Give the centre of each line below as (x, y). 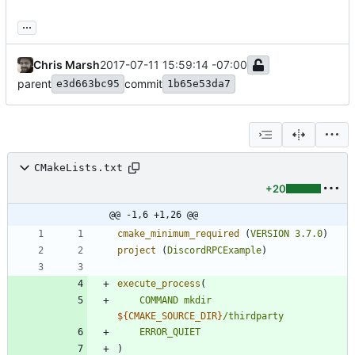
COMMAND (159, 300)
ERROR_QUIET (170, 332)
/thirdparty (253, 316)
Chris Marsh (67, 64)
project (137, 250)
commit (143, 83)
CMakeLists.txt (78, 168)
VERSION (270, 233)
